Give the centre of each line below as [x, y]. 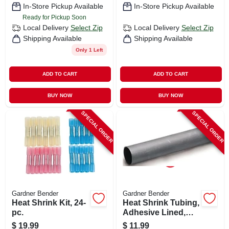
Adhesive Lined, [154, 212]
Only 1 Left [89, 50]
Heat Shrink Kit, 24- [49, 202]
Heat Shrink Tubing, [161, 202]
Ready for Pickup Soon [54, 17]
